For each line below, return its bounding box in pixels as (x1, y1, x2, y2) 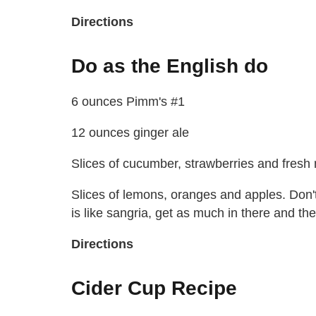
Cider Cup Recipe (71, 276, 237, 299)
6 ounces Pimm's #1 (71, 94, 185, 109)
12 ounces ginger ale (71, 125, 189, 140)
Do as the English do (71, 54, 268, 77)
